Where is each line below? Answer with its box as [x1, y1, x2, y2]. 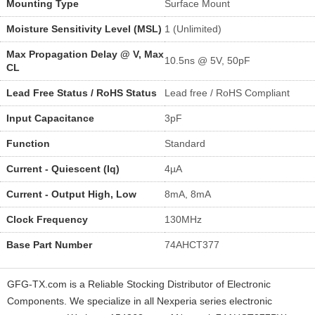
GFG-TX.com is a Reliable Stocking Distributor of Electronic [7, 278, 271, 290]
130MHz [165, 213, 202, 225]
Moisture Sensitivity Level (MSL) [6, 22, 162, 34]
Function [6, 137, 50, 149]
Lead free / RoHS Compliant [165, 86, 290, 98]
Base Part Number [6, 238, 92, 250]
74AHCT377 [165, 238, 219, 250]
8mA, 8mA [165, 188, 211, 200]
